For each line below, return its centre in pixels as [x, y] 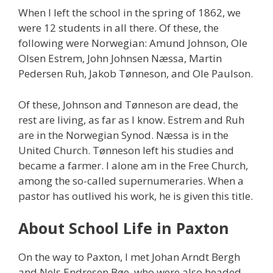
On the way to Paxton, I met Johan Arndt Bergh [129, 257]
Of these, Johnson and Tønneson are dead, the [128, 104]
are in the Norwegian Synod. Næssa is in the [123, 135]
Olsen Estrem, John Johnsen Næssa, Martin [120, 58]
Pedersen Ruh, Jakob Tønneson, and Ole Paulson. [136, 74]
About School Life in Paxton [124, 228]
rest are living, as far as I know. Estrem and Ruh [131, 119]
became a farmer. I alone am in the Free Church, [133, 165]
